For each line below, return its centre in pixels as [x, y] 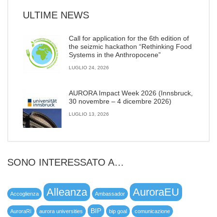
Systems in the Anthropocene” [115, 55]
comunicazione [152, 211]
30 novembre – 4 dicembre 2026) [120, 101]
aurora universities [61, 211]
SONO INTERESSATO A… [66, 162]
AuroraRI [21, 211]
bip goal [118, 211]
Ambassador [110, 194]
